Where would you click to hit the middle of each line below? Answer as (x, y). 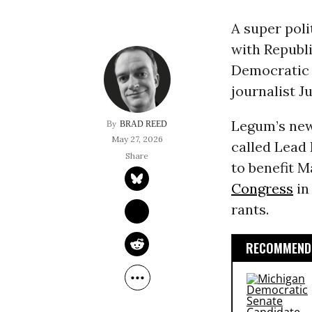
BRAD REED (144, 124)
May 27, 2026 (137, 139)
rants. (250, 210)
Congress (262, 189)
